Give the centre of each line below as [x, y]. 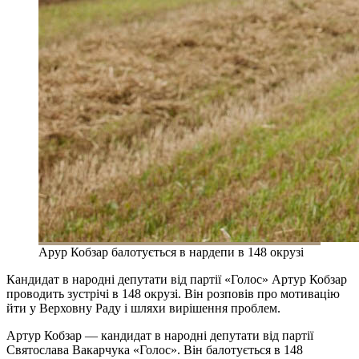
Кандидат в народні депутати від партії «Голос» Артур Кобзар [177, 279]
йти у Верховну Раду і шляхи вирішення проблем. [143, 308]
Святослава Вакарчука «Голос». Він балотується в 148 [155, 349]
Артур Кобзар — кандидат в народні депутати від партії [160, 335]
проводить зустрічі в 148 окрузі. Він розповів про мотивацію [173, 293]
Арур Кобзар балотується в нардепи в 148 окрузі [171, 252]
